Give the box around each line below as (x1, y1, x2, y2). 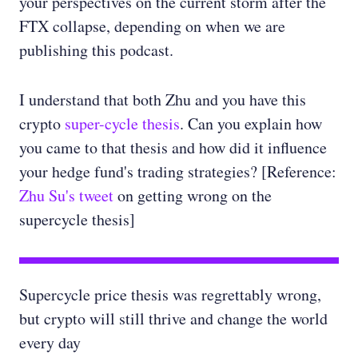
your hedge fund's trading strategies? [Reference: (19, 161, 336, 183)
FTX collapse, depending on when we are (19, 15, 285, 38)
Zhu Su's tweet (19, 185, 113, 207)
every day (19, 332, 81, 354)
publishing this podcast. (19, 39, 173, 62)
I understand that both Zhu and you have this (19, 89, 306, 111)
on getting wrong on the (113, 185, 272, 207)
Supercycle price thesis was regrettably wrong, (19, 284, 321, 306)
